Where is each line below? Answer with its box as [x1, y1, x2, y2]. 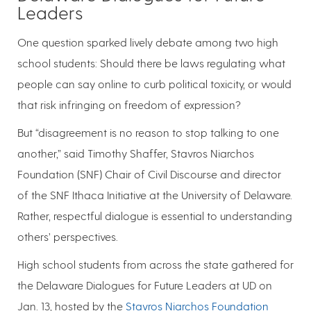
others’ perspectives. [17, 229, 118, 243]
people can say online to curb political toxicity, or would [17, 76, 292, 90]
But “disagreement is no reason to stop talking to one [17, 125, 279, 139]
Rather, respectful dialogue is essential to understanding [17, 208, 292, 222]
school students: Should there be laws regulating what [17, 56, 285, 69]
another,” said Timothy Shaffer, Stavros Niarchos [17, 146, 254, 160]
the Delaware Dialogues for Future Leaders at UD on [17, 278, 272, 292]
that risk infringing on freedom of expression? [17, 97, 241, 111]
